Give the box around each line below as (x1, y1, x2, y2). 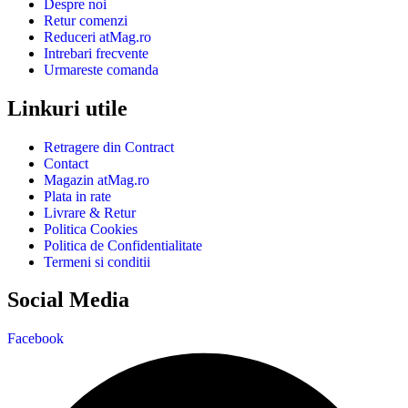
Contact (44, 155, 88, 171)
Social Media (7, 288, 129, 312)
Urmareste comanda (44, 61, 158, 77)
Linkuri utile (7, 96, 127, 120)
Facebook (7, 331, 64, 347)
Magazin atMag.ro (44, 171, 149, 188)
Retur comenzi (44, 12, 127, 28)
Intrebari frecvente (44, 45, 148, 61)
